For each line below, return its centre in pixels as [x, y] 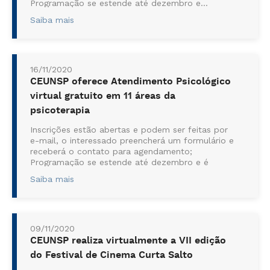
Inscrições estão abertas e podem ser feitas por [129, 130]
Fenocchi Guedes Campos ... [88, 195]
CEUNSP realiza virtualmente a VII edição [128, 241]
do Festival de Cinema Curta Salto [111, 255]
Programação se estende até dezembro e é [119, 162]
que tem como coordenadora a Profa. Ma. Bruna [130, 184]
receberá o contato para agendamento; [111, 151]
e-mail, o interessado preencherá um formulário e [132, 140]
